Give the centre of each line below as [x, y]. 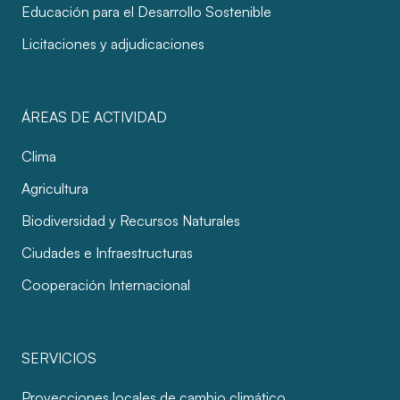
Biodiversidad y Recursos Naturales [131, 221]
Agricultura [55, 188]
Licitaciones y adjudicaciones [113, 44]
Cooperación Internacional [106, 285]
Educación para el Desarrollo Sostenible [146, 12]
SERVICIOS [59, 358]
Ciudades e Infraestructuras [107, 253]
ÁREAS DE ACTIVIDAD [94, 117]
